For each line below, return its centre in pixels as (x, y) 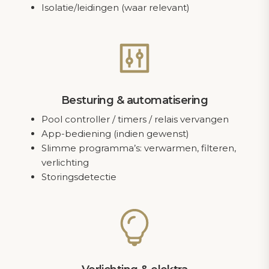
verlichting (65, 163)
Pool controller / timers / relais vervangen (135, 119)
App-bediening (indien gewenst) (115, 134)
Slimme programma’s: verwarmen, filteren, (139, 148)
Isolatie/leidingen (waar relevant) (116, 8)
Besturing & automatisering (134, 101)
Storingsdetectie (79, 177)
